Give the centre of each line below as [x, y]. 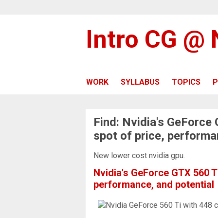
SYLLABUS [140, 82]
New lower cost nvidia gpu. [140, 155]
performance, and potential [154, 184]
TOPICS [186, 82]
